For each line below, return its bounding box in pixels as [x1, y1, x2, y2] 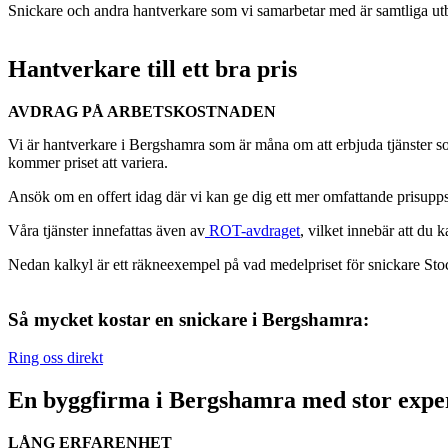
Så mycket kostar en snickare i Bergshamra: [8, 308, 369, 330]
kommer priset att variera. [8, 153, 168, 171]
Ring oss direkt [8, 349, 103, 367]
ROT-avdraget [209, 221, 300, 239]
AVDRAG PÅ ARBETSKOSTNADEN [8, 102, 276, 120]
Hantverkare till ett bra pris [8, 55, 297, 82]
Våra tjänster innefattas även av [8, 221, 205, 239]
